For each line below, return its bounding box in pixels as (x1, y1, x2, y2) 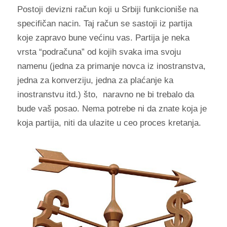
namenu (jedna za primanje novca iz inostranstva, (17, 61, 206, 71)
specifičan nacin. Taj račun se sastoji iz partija (17, 19, 192, 29)
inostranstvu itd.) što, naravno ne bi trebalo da (17, 90, 194, 100)
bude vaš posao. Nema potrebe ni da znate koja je (17, 104, 207, 114)
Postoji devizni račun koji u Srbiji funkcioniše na (17, 5, 198, 15)
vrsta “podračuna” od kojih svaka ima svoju (17, 47, 181, 57)
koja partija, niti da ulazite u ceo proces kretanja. (17, 118, 201, 128)
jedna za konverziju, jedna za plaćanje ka (17, 75, 173, 86)
